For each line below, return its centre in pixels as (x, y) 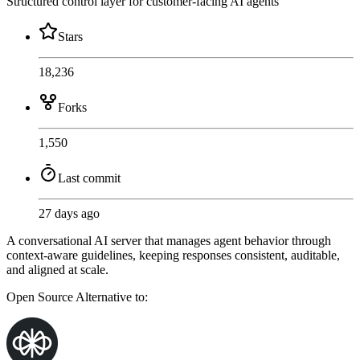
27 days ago (69, 214)
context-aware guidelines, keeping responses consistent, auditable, (173, 256)
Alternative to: (112, 297)
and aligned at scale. (57, 270)
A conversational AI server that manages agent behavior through (169, 241)
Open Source (41, 297)
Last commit (89, 178)
